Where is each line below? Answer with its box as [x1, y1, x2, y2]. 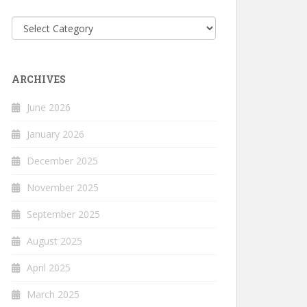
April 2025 [27, 260, 71, 274]
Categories [11, 16, 66, 30]
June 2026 [27, 100, 71, 114]
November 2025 [27, 180, 99, 194]
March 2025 [27, 287, 79, 301]
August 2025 [27, 234, 82, 247]
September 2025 [27, 207, 100, 221]
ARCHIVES [12, 72, 66, 86]
